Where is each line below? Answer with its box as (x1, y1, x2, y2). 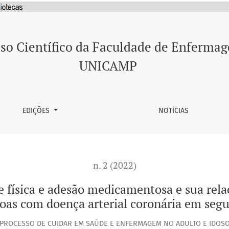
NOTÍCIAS (158, 106, 189, 115)
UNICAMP (79, 57, 137, 74)
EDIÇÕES (22, 106, 52, 115)
